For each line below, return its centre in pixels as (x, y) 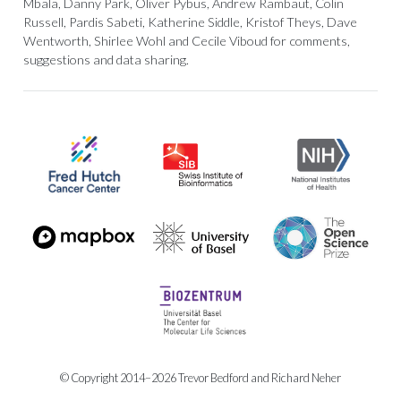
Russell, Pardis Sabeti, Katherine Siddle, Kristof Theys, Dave (190, 21)
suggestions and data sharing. (106, 59)
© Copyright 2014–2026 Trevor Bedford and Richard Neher (200, 377)
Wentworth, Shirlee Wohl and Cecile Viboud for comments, (186, 40)
